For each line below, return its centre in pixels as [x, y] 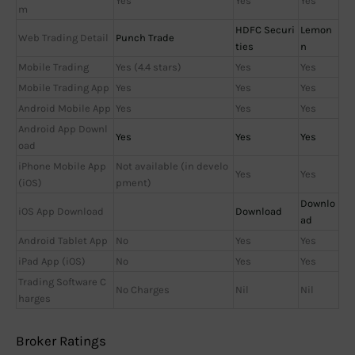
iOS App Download [61, 212]
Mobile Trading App [64, 88]
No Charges [143, 290]
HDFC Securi [265, 30]
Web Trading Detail [63, 38]
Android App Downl [63, 129]
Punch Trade [145, 38]
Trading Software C [62, 282]
